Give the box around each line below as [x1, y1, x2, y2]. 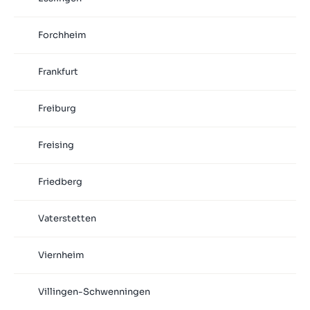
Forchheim [37, 29, 86, 42]
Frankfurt [37, 66, 78, 78]
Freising [37, 139, 74, 152]
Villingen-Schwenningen [37, 286, 150, 298]
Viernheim [37, 249, 84, 262]
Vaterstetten [37, 212, 96, 225]
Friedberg [37, 176, 82, 188]
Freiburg [37, 102, 76, 115]
